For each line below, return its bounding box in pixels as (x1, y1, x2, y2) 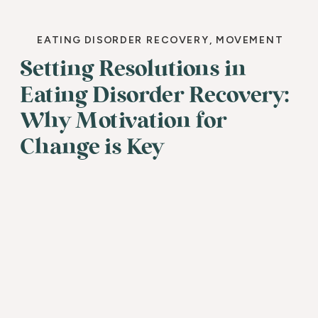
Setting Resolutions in (20, 58, 247, 81)
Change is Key (20, 136, 165, 158)
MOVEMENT (215, 33, 283, 47)
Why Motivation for (20, 110, 227, 133)
